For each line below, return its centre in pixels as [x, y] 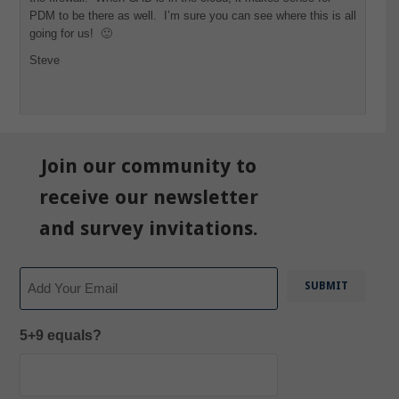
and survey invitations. [148, 228]
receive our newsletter [148, 197]
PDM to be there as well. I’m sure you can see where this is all [192, 15]
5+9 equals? [60, 335]
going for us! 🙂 [70, 33]
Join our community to [148, 166]
